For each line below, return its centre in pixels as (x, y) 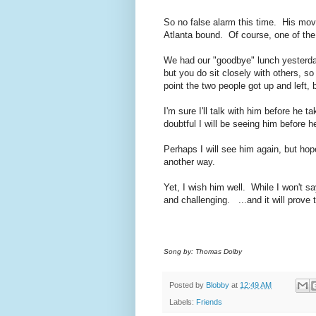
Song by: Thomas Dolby (203, 252)
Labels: (183, 302)
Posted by (188, 285)
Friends (209, 302)
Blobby (218, 285)
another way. (189, 162)
